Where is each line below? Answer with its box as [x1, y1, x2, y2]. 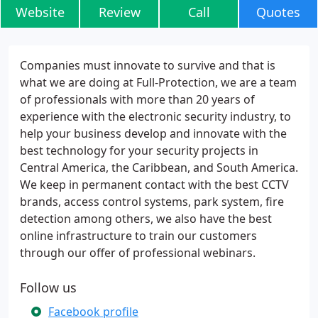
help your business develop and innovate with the [20, 126, 287, 141]
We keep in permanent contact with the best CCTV [20, 177, 289, 192]
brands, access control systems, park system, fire [20, 194, 284, 209]
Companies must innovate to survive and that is [20, 57, 275, 73]
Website [15, 4, 65, 21]
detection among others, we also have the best [20, 211, 272, 226]
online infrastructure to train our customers [20, 228, 257, 243]
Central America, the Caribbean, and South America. [20, 160, 298, 175]
